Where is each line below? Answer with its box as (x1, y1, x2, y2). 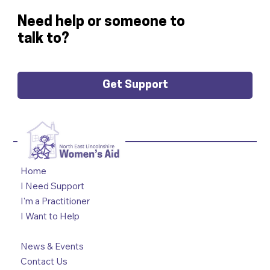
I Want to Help (20, 210, 80, 222)
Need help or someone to (17, 15, 185, 30)
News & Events (20, 240, 84, 252)
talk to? (17, 32, 69, 47)
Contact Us (20, 255, 68, 267)
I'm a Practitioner (20, 195, 90, 207)
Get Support (102, 79, 168, 91)
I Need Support (20, 180, 85, 192)
